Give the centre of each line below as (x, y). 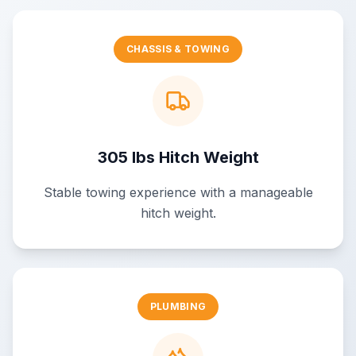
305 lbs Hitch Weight (178, 157)
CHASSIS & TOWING (178, 49)
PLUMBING (178, 306)
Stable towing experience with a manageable (178, 192)
